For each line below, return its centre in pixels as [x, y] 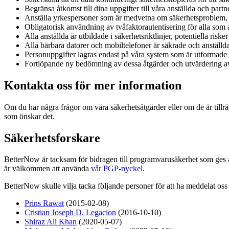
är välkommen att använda [48, 169]
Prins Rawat [44, 203]
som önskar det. [29, 116]
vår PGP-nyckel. [118, 169]
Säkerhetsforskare [52, 138]
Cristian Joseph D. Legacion [70, 213]
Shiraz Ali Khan [51, 222]
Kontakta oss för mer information [93, 85]
